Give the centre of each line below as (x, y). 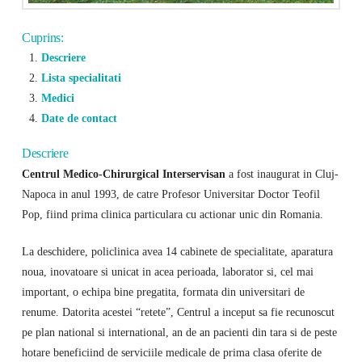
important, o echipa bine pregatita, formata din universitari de (163, 292)
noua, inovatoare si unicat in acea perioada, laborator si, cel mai (167, 272)
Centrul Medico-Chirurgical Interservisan (123, 173)
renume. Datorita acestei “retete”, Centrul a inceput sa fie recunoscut (178, 312)
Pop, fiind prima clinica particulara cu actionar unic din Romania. (172, 214)
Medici (57, 97)
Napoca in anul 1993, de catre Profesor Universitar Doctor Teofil (170, 194)
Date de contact (79, 118)
